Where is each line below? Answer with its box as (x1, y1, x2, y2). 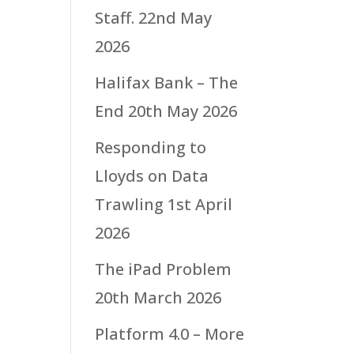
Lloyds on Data (95, 164, 209, 186)
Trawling (95, 193, 164, 214)
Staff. (95, 6, 135, 28)
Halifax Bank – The (95, 71, 239, 92)
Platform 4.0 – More (95, 322, 245, 344)
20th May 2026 (128, 100, 238, 121)
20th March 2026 (95, 286, 222, 307)
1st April (168, 193, 233, 214)
